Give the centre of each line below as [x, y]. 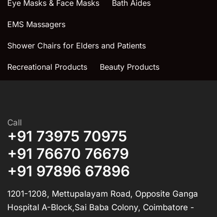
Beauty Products [130, 67]
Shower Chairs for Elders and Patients [77, 45]
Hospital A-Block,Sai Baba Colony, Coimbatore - [101, 207]
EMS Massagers [36, 24]
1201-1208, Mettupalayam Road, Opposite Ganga [103, 194]
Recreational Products [47, 67]
